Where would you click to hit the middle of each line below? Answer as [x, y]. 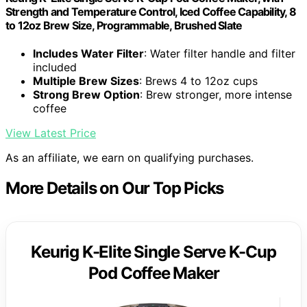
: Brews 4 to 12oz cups [198, 81]
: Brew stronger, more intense [216, 95]
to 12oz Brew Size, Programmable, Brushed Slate [124, 25]
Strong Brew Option [86, 95]
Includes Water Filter [88, 53]
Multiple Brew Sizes [86, 81]
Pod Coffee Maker [153, 273]
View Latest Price [51, 133]
